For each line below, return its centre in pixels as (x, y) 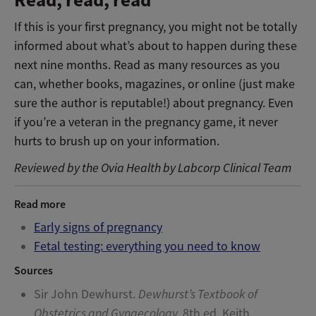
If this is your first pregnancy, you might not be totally (156, 27)
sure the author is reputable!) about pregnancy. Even (154, 103)
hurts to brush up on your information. (117, 141)
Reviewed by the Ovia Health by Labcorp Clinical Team (153, 168)
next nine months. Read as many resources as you (147, 65)
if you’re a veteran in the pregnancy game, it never (146, 122)
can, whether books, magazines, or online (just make (154, 84)
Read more (40, 204)
